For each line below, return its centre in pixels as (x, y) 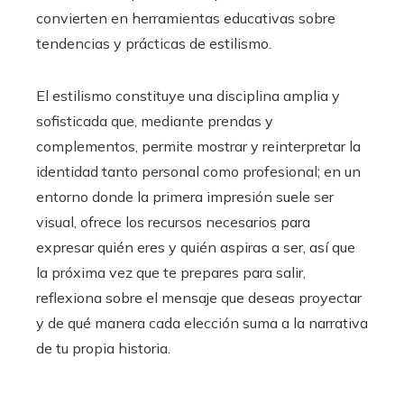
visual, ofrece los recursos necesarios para (173, 222)
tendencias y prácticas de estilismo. (154, 43)
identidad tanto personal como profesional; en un (198, 171)
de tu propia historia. (103, 348)
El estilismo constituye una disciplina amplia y (188, 96)
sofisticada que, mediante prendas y (155, 121)
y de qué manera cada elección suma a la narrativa (202, 323)
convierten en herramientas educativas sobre (186, 18)
